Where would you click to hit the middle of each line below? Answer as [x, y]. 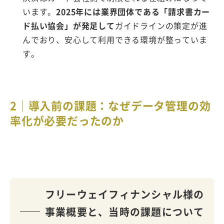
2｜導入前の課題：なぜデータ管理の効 [110, 105]
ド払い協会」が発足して [69, 26]
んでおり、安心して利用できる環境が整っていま [115, 40]
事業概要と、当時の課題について [124, 212]
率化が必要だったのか [67, 120]
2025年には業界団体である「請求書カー [133, 12]
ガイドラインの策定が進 [161, 26]
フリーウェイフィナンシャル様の [124, 194]
